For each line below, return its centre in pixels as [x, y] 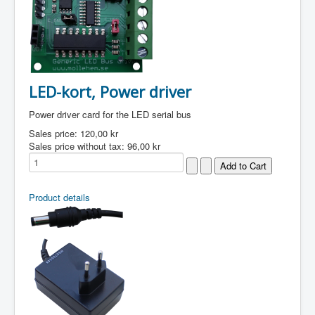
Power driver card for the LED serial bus [110, 114]
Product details [59, 197]
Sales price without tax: [78, 146]
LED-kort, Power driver [110, 91]
